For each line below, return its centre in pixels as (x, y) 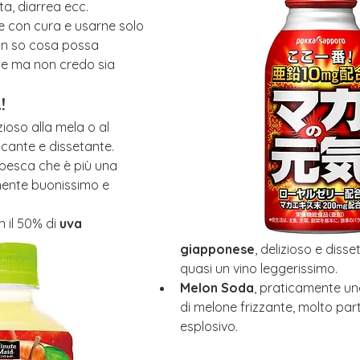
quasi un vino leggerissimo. (259, 269)
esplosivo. (209, 327)
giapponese (217, 250)
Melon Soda (217, 288)
